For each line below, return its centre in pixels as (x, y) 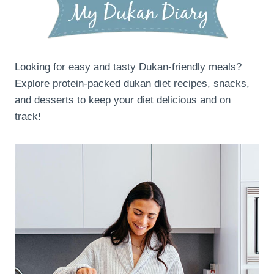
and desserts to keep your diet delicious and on (123, 100)
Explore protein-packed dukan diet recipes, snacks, (132, 83)
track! (28, 116)
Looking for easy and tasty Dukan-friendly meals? (128, 67)
